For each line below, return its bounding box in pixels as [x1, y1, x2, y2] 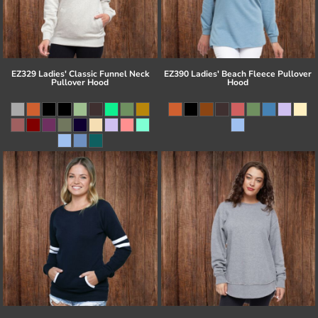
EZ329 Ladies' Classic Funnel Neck [11, 68, 149, 80]
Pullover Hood [51, 77, 109, 89]
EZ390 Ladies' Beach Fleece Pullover [164, 68, 312, 80]
